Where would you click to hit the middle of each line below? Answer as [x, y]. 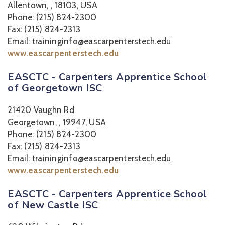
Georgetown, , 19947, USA [57, 122]
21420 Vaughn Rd [41, 110]
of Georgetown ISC [55, 88]
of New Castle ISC [53, 205]
